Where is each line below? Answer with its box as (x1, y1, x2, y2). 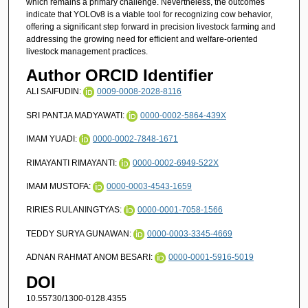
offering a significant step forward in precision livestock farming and (25, 21, 276, 32)
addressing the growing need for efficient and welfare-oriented (25, 34, 258, 44)
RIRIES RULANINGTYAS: (25, 205, 124, 215)
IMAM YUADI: (25, 134, 79, 144)
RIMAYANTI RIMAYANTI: (25, 157, 119, 168)
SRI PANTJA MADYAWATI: (25, 110, 126, 120)
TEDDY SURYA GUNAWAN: (25, 228, 133, 239)
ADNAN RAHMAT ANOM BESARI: (25, 252, 155, 263)
